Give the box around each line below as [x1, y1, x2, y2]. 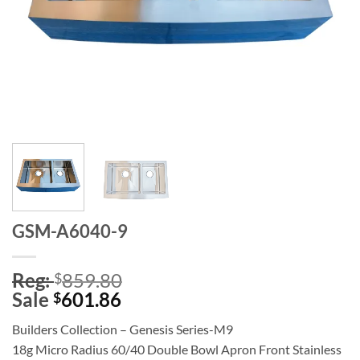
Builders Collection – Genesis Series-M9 [12, 321, 233, 337]
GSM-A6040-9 [12, 219, 128, 242]
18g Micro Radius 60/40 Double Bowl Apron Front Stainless [12, 341, 342, 357]
